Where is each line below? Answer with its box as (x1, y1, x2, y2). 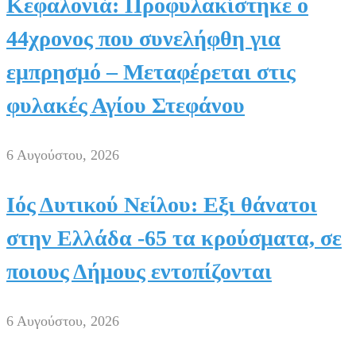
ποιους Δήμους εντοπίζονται (6, 258, 272, 284)
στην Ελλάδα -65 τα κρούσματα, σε (6, 225, 342, 250)
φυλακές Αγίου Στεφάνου (6, 92, 245, 118)
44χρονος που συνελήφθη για (6, 25, 281, 51)
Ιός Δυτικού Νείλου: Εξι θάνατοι (6, 192, 317, 217)
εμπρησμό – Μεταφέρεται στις (6, 59, 296, 84)
